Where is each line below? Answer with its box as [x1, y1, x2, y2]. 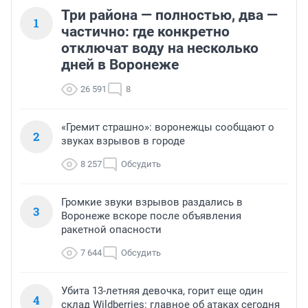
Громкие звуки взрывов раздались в [61, 196, 243, 209]
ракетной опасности [61, 223, 162, 236]
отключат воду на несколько [61, 40, 258, 57]
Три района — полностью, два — [61, 7, 278, 24]
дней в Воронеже [61, 56, 179, 74]
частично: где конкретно [61, 23, 230, 41]
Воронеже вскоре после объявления [61, 210, 241, 223]
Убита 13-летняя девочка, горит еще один [61, 285, 263, 298]
